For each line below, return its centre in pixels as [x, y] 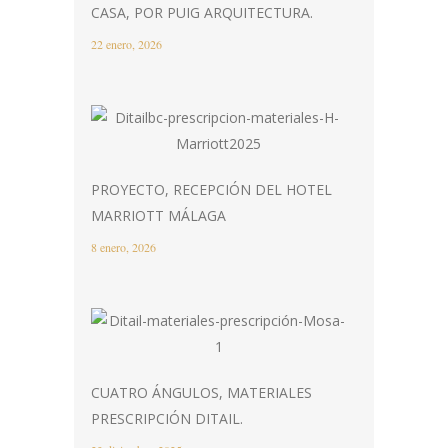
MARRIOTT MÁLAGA [158, 216]
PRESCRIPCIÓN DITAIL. [167, 419]
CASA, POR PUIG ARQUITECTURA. [202, 13]
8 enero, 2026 [123, 247]
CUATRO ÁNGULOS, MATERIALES [201, 393]
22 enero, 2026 [126, 44]
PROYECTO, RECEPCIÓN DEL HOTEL [211, 190]
